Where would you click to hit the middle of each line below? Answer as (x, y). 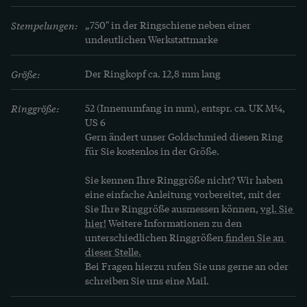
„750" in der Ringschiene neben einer (168, 25)
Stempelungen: (45, 25)
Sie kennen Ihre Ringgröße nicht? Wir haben (184, 180)
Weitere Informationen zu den (174, 223)
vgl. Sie (277, 209)
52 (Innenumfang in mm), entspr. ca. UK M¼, (185, 108)
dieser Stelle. (113, 252)
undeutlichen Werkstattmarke (151, 39)
